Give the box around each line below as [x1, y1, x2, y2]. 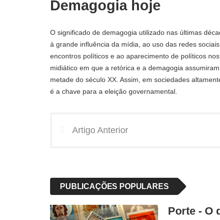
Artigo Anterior [72, 125, 128, 135]
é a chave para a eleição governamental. [50, 87, 177, 95]
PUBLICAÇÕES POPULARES [60, 182, 169, 191]
